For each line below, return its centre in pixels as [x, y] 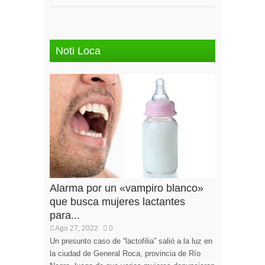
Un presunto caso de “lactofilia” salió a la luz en [131, 241]
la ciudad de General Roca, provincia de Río [125, 253]
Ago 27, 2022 [76, 228]
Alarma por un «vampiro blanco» [127, 188]
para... [65, 215]
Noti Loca [78, 51]
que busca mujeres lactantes [117, 201]
